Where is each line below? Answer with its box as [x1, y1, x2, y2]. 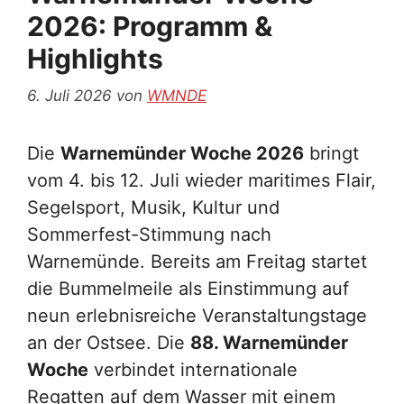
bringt [304, 142, 359, 165]
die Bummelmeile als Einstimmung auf [27, 278, 349, 300]
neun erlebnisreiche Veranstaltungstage [27, 305, 367, 327]
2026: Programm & [27, 9, 272, 42]
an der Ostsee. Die [27, 332, 190, 354]
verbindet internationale [88, 359, 298, 381]
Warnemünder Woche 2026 [60, 142, 304, 165]
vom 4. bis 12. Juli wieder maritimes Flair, [27, 170, 376, 192]
